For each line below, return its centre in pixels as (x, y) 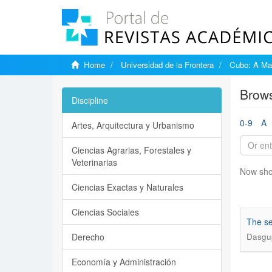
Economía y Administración (124, 262)
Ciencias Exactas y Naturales (127, 187)
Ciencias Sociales (105, 212)
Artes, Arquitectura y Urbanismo (133, 125)
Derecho (88, 237)
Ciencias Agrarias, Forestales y (131, 150)
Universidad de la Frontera (167, 65)
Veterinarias (94, 162)
